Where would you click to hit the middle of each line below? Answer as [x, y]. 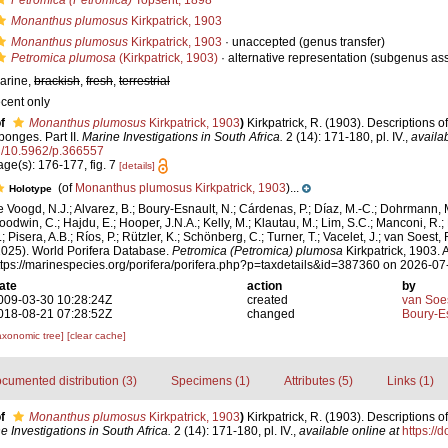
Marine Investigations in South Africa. [182, 137]
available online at [348, 431]
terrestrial [144, 81]
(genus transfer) [340, 42]
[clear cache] [96, 336]
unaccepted [264, 42]
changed [271, 314]
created [268, 300]
